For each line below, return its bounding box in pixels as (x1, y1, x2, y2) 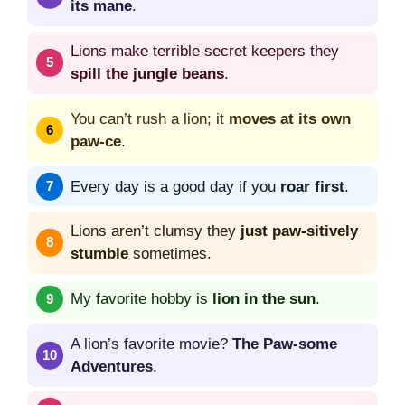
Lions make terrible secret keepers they (71, 42, 339, 61)
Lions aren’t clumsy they (71, 222, 240, 240)
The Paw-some (232, 335, 337, 353)
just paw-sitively (240, 222, 358, 240)
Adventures (71, 358, 153, 376)
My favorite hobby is (71, 290, 212, 308)
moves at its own (229, 109, 351, 127)
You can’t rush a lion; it (71, 109, 229, 127)
